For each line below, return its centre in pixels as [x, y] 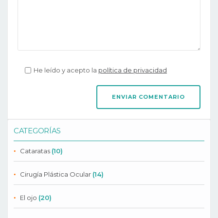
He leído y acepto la [66, 70]
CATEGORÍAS [37, 131]
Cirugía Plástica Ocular [55, 174]
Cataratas [35, 151]
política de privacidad [133, 70]
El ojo [28, 198]
